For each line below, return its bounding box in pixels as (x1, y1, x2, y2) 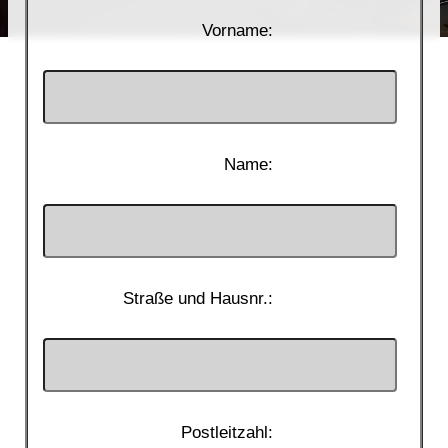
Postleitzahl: (181, 422, 274, 443)
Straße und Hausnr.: (123, 288, 274, 309)
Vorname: (202, 20, 274, 41)
